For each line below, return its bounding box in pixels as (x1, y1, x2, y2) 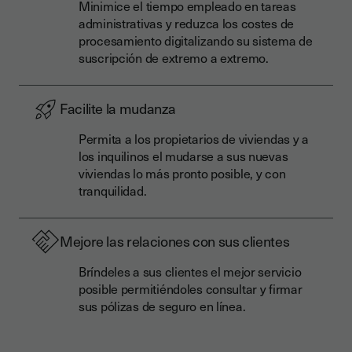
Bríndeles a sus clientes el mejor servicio (79, 262, 302, 280)
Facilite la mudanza (60, 97, 176, 119)
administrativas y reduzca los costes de (79, 13, 295, 32)
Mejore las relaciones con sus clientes (60, 230, 290, 251)
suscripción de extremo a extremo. (79, 48, 269, 67)
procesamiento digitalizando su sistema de (79, 31, 313, 49)
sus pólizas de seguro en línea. (79, 296, 246, 315)
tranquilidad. (79, 181, 147, 200)
